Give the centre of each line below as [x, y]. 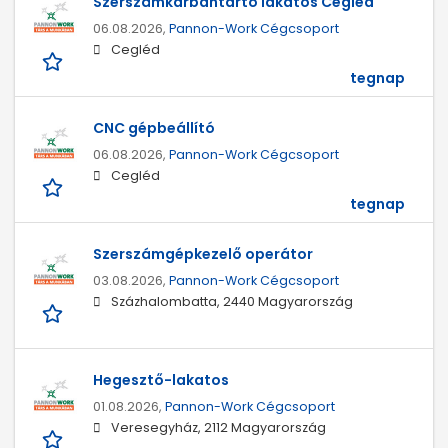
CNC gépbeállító [154, 128]
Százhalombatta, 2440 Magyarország [232, 302]
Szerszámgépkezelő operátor [203, 254]
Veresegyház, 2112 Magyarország [218, 428]
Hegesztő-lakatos [161, 380]
